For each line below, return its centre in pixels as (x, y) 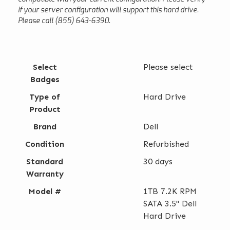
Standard (45, 161)
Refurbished (166, 144)
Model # (45, 191)
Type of (45, 97)
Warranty (45, 174)
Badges (45, 79)
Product (45, 109)
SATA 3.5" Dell (170, 203)
